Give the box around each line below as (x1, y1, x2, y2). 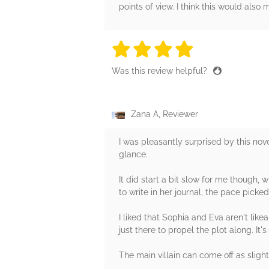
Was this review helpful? (112, 66, 210, 76)
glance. (119, 150, 148, 160)
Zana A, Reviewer (131, 109, 198, 119)
